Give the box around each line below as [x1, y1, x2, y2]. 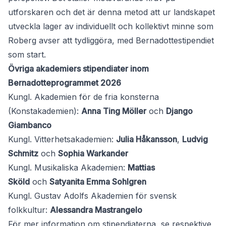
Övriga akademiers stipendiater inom [8, 64, 149, 74]
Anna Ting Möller [81, 106, 146, 117]
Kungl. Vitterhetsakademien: [8, 134, 116, 145]
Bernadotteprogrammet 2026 [8, 78, 121, 88]
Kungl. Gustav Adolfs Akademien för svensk [8, 191, 177, 201]
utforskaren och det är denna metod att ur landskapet [8, 7, 215, 18]
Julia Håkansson [116, 134, 177, 145]
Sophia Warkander [58, 148, 128, 159]
